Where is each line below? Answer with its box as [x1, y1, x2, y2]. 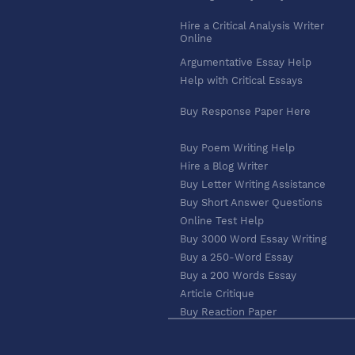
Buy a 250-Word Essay [180, 251, 293, 264]
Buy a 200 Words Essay [180, 269, 296, 282]
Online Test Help [180, 215, 264, 227]
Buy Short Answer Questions [180, 197, 323, 209]
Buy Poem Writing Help [180, 142, 295, 155]
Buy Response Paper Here [180, 105, 311, 118]
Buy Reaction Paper [180, 306, 277, 319]
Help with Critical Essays [180, 74, 303, 87]
